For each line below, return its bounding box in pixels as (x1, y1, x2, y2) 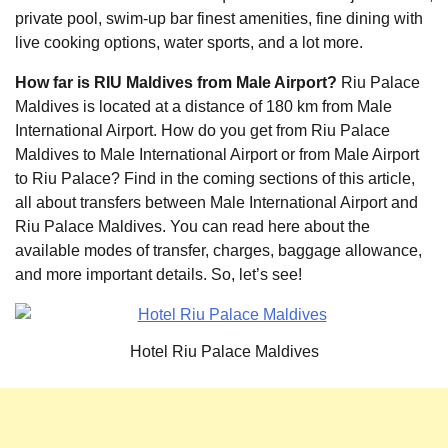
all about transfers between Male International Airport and (15, 194, 418, 211)
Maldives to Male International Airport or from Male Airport (15, 146, 419, 163)
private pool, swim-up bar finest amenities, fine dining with (15, 10, 423, 27)
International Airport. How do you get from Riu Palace (15, 122, 390, 139)
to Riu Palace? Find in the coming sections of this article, (15, 170, 415, 187)
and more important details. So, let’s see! (15, 266, 302, 283)
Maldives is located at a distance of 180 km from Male (15, 98, 392, 115)
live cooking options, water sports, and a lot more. (15, 34, 363, 51)
